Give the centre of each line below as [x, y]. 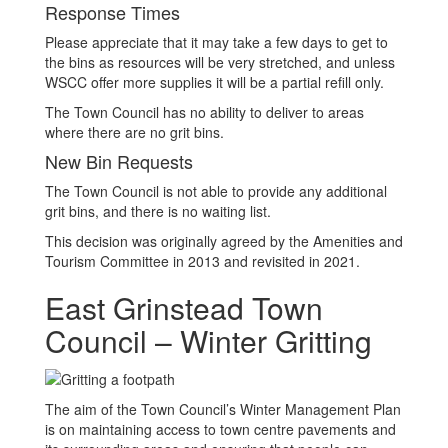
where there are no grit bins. [134, 132]
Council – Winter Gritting [208, 340]
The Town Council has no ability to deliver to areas [204, 112]
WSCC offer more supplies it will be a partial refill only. [214, 82]
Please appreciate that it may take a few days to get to [216, 42]
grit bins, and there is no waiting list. [158, 211]
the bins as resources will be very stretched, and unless [220, 62]
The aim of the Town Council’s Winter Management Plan [223, 409]
